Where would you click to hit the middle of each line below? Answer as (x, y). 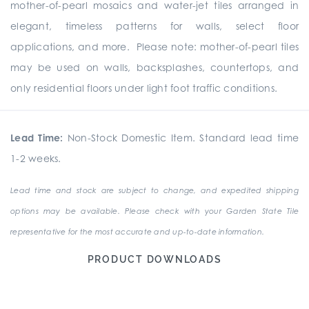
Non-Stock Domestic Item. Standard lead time (181, 138)
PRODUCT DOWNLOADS (154, 259)
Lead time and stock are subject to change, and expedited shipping (154, 190)
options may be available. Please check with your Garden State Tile (154, 211)
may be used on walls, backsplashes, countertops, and (154, 67)
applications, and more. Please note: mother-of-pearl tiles (154, 47)
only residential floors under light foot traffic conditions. (144, 88)
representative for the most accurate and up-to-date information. (137, 232)
